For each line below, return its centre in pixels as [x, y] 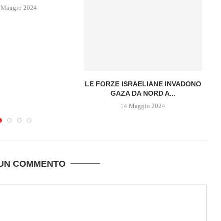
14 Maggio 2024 [143, 106]
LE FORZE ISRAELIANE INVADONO [143, 84]
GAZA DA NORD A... [143, 93]
